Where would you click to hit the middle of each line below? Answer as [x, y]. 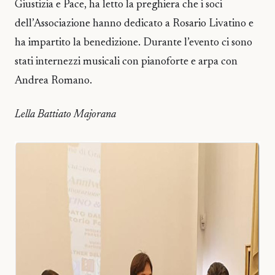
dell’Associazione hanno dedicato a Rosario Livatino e [134, 24]
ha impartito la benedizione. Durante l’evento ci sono [134, 43]
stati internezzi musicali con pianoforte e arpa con [126, 62]
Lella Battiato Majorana [65, 114]
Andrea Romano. [53, 81]
